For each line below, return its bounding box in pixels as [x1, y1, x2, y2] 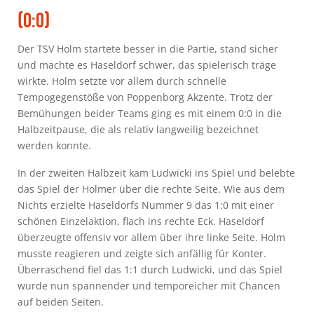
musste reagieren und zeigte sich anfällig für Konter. [18, 246, 266, 260]
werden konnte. [18, 138, 94, 152]
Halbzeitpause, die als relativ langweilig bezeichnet [18, 122, 259, 136]
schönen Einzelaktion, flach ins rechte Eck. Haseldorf [18, 214, 264, 228]
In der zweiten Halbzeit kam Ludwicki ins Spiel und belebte [18, 165, 295, 179]
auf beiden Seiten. [18, 294, 107, 308]
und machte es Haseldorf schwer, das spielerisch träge [18, 57, 276, 71]
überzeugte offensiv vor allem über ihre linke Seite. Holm [18, 230, 285, 244]
